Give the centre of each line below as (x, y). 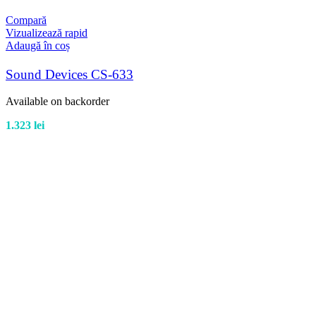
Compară (26, 20)
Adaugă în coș (38, 46)
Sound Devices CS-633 (69, 75)
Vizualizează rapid (47, 33)
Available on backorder (57, 102)
